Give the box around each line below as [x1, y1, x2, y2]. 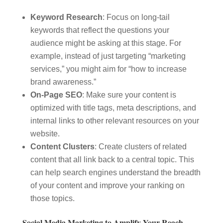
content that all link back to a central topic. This [30, 155, 194, 164]
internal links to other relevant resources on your [30, 116, 199, 125]
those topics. [30, 194, 75, 203]
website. [30, 129, 60, 138]
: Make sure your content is [82, 91, 176, 99]
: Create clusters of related [94, 142, 187, 151]
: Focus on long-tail [102, 13, 170, 21]
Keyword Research [30, 13, 103, 21]
